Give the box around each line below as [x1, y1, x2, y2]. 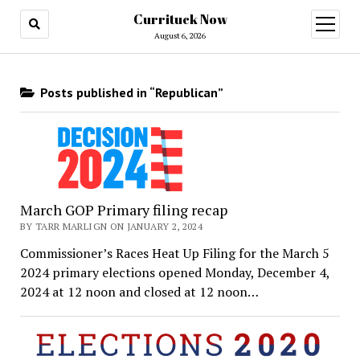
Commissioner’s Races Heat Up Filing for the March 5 [19, 244, 329, 263]
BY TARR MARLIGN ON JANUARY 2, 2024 [19, 220, 203, 233]
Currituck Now [133, 10, 227, 28]
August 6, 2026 [154, 31, 206, 41]
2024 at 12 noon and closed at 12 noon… [19, 283, 259, 301]
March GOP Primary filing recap [19, 200, 227, 220]
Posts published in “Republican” [36, 84, 223, 100]
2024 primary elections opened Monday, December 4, [19, 264, 329, 282]
